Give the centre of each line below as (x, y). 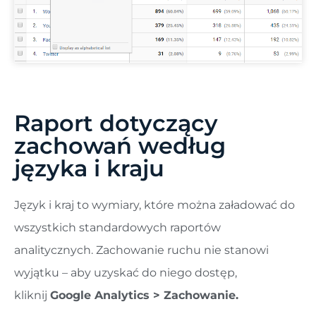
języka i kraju (89, 169)
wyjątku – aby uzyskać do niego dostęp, (126, 273)
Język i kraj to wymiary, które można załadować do (154, 205)
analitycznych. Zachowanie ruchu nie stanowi (141, 250)
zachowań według (120, 146)
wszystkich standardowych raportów (117, 228)
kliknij (32, 296)
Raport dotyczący (116, 123)
